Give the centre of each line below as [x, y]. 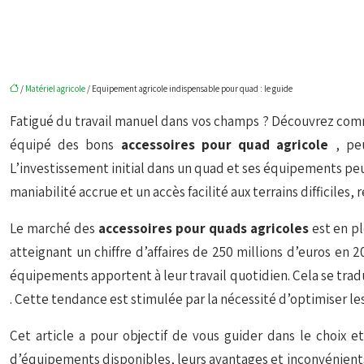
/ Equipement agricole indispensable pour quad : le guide [189, 89]
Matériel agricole [55, 89]
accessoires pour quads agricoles [205, 228]
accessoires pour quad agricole [228, 145]
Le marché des [54, 228]
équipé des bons [65, 145]
